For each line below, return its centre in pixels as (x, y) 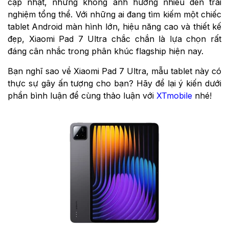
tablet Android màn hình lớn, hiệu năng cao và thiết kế (114, 26)
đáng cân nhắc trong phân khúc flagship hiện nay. (106, 51)
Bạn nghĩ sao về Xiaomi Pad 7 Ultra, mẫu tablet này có (114, 71)
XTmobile (174, 95)
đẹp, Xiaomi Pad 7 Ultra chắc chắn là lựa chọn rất (114, 39)
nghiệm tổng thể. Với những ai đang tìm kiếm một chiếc (114, 14)
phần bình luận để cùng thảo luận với (82, 95)
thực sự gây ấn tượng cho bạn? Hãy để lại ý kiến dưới (114, 83)
